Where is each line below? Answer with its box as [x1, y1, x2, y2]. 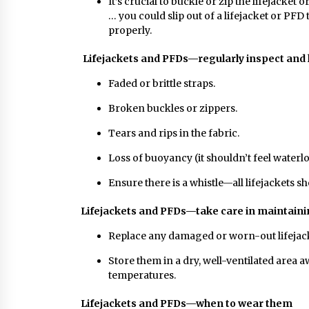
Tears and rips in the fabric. [108, 127, 239, 139]
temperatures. [108, 269, 176, 281]
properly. [108, 24, 152, 37]
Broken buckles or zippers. [108, 102, 237, 114]
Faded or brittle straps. [108, 77, 215, 90]
